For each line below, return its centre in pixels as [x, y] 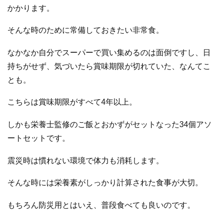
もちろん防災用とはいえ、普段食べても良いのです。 [101, 205]
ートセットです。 [39, 138]
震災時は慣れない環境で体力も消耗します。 [86, 160]
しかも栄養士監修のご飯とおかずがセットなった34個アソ [109, 124]
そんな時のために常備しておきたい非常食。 [86, 30]
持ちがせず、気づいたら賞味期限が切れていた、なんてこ [109, 66]
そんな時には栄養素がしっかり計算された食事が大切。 [105, 183]
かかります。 [31, 8]
